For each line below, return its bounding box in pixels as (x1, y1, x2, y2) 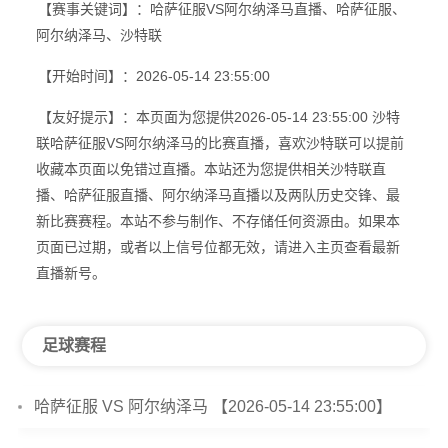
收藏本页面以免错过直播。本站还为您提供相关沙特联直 (35, 161, 386, 177)
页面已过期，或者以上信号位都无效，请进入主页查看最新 (35, 239, 400, 255)
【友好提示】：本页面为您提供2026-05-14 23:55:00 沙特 (37, 109, 400, 125)
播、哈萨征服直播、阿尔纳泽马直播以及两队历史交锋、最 (35, 187, 400, 203)
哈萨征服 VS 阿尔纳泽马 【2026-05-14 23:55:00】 (34, 398, 393, 416)
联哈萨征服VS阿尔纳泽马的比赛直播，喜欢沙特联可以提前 (35, 135, 404, 151)
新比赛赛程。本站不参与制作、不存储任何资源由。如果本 (35, 213, 400, 229)
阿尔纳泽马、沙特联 (35, 27, 162, 43)
